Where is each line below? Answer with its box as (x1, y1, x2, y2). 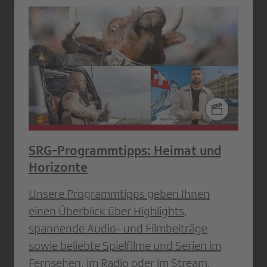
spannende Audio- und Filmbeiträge (29, 221, 207, 235)
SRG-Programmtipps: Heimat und (29, 142, 221, 158)
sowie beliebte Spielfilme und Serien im (29, 238, 221, 252)
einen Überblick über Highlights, (29, 204, 187, 218)
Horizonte (29, 159, 88, 175)
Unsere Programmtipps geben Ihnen (29, 187, 210, 200)
